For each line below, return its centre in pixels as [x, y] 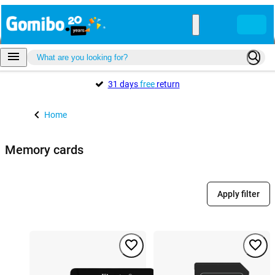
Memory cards [44, 149]
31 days [124, 84]
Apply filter [238, 194]
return [167, 84]
